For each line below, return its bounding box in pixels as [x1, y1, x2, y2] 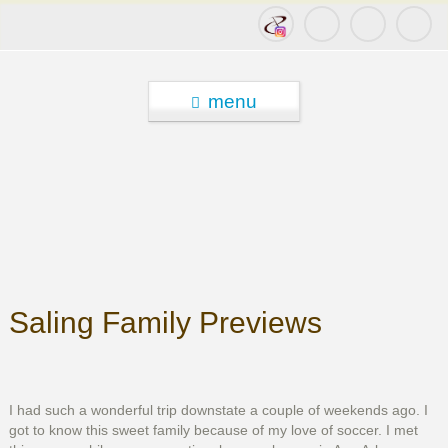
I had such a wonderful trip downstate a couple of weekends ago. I [8, 403, 428, 418]
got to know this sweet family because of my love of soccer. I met [8, 423, 418, 438]
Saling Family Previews [8, 306, 322, 339]
